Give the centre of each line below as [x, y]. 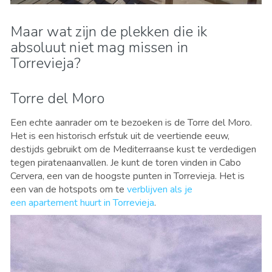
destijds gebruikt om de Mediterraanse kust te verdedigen [133, 150]
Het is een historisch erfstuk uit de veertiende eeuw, [120, 136]
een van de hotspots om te [69, 190]
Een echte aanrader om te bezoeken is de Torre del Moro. [131, 123]
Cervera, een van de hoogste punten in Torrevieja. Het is [127, 176]
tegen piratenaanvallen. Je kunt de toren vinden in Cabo [126, 163]
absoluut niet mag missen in [99, 48]
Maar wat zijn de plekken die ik [109, 32]
